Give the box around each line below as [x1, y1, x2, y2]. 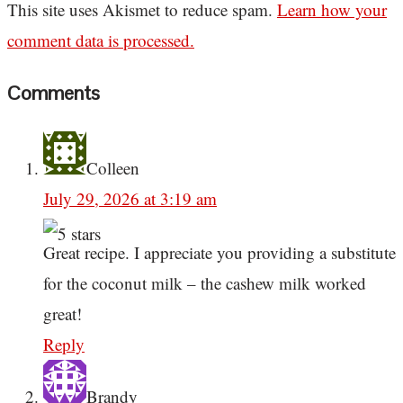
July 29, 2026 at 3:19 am [43, 187, 217, 210]
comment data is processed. [7, 28, 194, 51]
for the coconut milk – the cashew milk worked [43, 272, 366, 295]
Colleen [86, 157, 139, 180]
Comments [7, 80, 100, 107]
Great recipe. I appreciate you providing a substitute [43, 241, 396, 264]
